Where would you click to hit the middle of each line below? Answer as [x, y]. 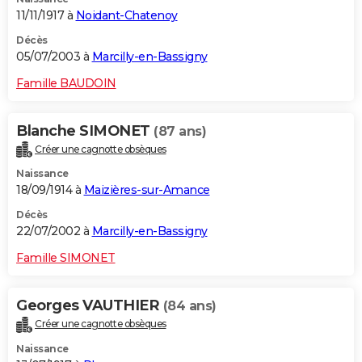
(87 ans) [180, 131]
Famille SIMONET [66, 258]
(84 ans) [189, 306]
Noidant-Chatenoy [126, 15]
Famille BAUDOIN [66, 83]
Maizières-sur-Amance [147, 190]
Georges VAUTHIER [90, 306]
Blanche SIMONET [85, 130]
